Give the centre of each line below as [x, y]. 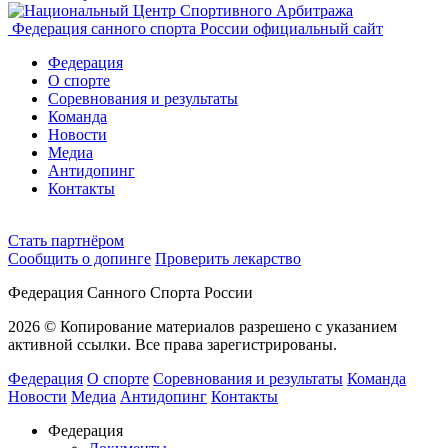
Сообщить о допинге [79, 258]
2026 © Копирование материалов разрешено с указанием [202, 326]
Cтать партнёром [66, 240]
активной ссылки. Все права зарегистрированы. [172, 344]
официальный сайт [318, 28]
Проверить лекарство [228, 258]
